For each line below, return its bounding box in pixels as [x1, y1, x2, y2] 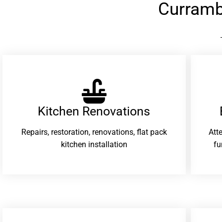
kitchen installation [60, 140, 127, 150]
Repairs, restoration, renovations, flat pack [21, 127, 167, 137]
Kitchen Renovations [38, 104, 151, 118]
